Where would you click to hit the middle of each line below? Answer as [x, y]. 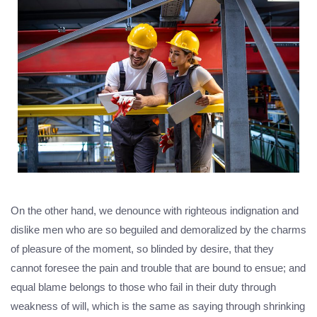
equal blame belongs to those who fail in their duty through [143, 287]
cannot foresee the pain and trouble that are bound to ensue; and [158, 268]
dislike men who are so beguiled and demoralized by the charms [158, 230]
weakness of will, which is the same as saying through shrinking [158, 306]
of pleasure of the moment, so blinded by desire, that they [142, 249]
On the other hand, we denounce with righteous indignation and [155, 211]
